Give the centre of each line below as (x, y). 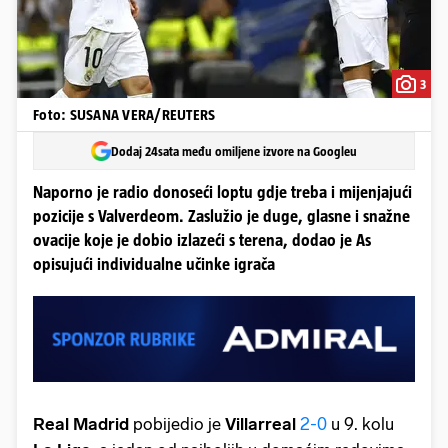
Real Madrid (81, 423)
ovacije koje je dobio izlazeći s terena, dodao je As (202, 240)
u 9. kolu (360, 423)
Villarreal (262, 423)
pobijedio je (177, 423)
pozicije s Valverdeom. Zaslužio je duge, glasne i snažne (221, 216)
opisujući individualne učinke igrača (154, 264)
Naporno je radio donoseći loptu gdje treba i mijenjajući (222, 192)
